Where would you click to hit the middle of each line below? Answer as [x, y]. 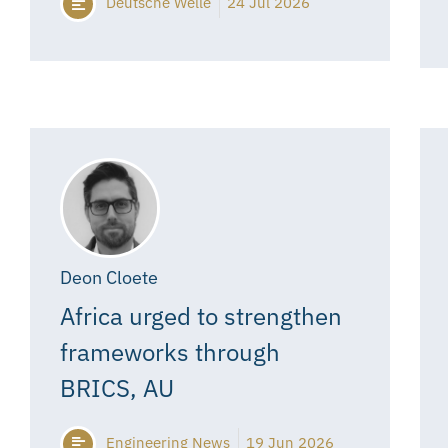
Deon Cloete [109, 277]
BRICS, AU [117, 387]
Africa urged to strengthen [201, 315]
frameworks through [170, 351]
